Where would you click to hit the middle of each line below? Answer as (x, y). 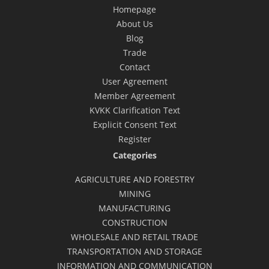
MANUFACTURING (134, 208)
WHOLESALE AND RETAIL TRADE (134, 237)
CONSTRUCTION (134, 222)
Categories (134, 155)
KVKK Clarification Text (134, 110)
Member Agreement (134, 95)
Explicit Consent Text (134, 124)
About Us (134, 23)
